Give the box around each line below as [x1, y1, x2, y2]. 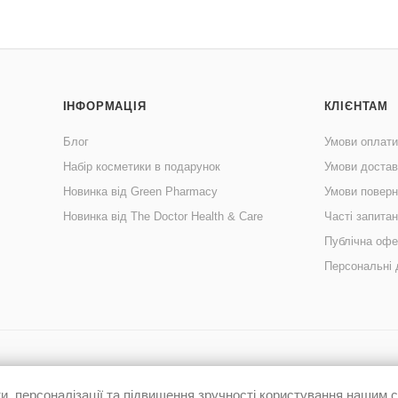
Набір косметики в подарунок [62, 160, 220, 173]
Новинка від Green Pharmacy [62, 185, 218, 198]
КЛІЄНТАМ [323, 99, 389, 113]
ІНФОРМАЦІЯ [62, 99, 147, 113]
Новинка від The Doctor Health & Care [62, 210, 263, 223]
